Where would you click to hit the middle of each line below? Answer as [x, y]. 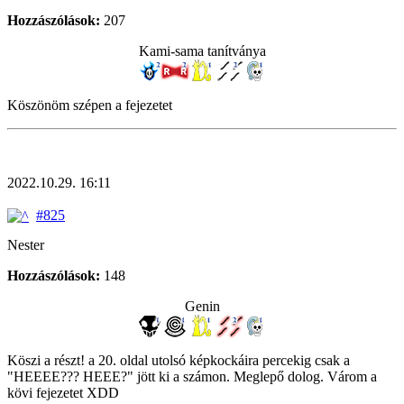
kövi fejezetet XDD [63, 393]
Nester [26, 245]
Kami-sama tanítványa [202, 51]
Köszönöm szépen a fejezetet [90, 106]
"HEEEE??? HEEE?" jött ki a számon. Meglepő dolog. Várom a [192, 377]
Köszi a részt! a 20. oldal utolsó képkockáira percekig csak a [179, 361]
